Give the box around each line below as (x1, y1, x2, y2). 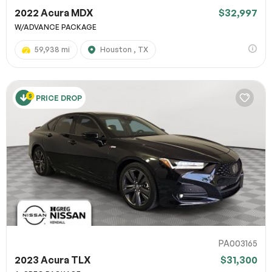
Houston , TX (100, 44, 148, 54)
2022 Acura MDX (15, 6, 93, 19)
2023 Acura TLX (15, 254, 90, 267)
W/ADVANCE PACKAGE (15, 22, 97, 32)
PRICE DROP (36, 93, 82, 103)
